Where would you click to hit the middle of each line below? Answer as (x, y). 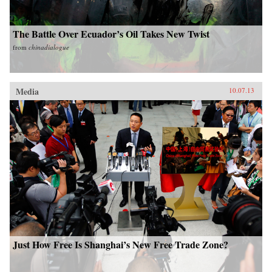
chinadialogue (49, 47)
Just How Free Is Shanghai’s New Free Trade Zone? (121, 244)
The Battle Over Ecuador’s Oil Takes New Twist (111, 33)
